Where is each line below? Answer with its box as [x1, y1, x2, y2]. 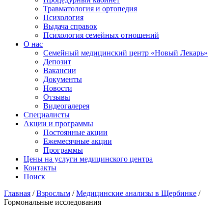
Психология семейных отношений [43, 30, 159, 39]
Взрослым [36, 189, 70, 197]
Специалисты [24, 110, 70, 119]
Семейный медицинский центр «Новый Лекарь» [43, 48, 208, 57]
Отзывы [43, 92, 70, 101]
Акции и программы [24, 119, 93, 128]
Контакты [24, 163, 56, 172]
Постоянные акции [43, 128, 108, 137]
